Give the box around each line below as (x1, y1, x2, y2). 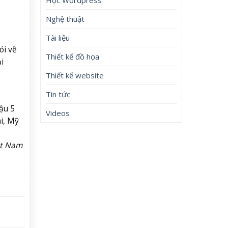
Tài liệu (46, 32, 70, 43)
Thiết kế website (46, 70, 104, 80)
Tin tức (46, 89, 71, 99)
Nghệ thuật (46, 13, 85, 24)
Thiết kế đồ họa (46, 51, 100, 62)
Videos (46, 107, 70, 118)
